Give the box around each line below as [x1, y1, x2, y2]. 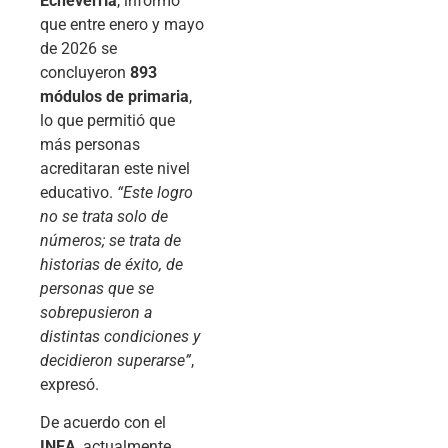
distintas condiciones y [40, 327, 200, 347]
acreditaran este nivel [40, 159, 190, 179]
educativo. [40, 183, 117, 203]
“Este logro [117, 183, 193, 203]
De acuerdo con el [40, 413, 166, 433]
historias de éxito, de [40, 255, 183, 275]
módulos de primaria [40, 87, 189, 107]
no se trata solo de [40, 207, 168, 227]
